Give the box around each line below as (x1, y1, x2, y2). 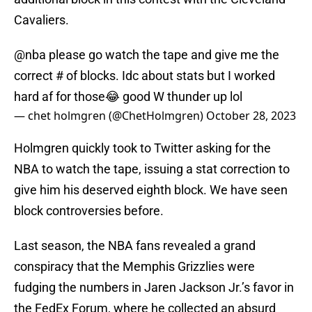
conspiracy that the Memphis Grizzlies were (14, 259, 255, 274)
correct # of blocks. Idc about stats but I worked (14, 68, 275, 84)
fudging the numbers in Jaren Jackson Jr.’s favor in (14, 280, 294, 295)
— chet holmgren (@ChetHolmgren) (14, 108, 206, 124)
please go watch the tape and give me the (46, 47, 279, 63)
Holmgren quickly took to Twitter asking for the (14, 141, 271, 156)
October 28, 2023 (206, 108, 296, 124)
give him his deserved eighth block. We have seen (14, 182, 288, 198)
